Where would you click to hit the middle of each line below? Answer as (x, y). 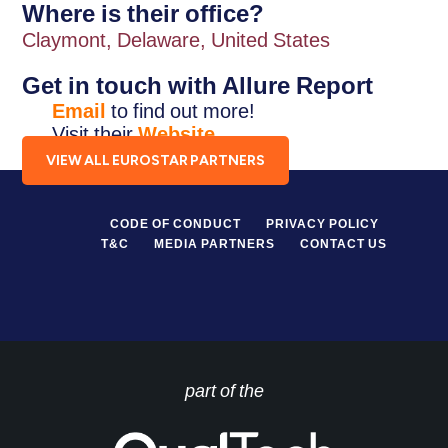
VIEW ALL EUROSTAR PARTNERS (156, 160)
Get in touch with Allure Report (198, 85)
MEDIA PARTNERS (214, 243)
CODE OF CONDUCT (175, 223)
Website (177, 133)
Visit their (95, 133)
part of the (224, 390)
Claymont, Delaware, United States (176, 39)
